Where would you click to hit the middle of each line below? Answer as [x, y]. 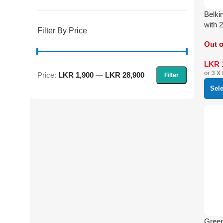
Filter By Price [62, 31]
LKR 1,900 [76, 75]
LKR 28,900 [125, 75]
